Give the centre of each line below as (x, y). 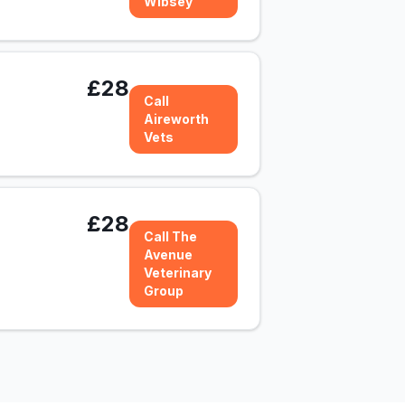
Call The (170, 236)
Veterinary (178, 273)
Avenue (168, 254)
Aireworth (176, 119)
